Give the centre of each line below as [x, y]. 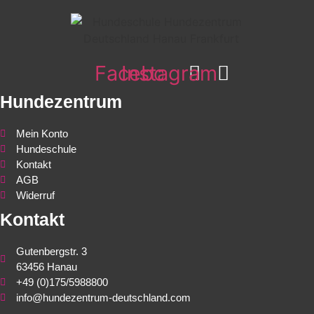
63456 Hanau [46, 267]
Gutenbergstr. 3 [51, 252]
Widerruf [35, 196]
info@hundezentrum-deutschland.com [103, 298]
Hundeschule [46, 149]
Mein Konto [42, 134]
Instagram [170, 74]
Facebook [142, 74]
